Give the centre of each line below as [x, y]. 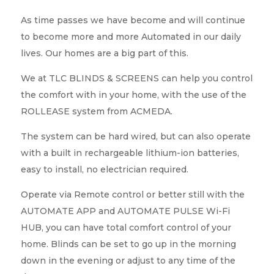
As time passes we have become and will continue [133, 20]
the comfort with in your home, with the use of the [133, 95]
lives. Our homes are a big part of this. [104, 53]
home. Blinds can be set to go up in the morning [128, 244]
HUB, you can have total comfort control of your [126, 228]
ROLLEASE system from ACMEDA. [96, 111]
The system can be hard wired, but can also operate [135, 136]
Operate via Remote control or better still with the [132, 194]
